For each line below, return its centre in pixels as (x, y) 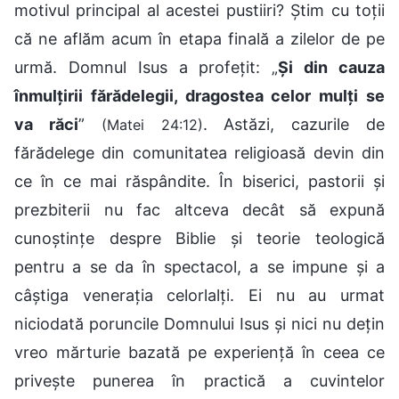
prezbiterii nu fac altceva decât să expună (199, 209)
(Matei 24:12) (152, 124)
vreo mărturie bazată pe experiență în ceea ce (199, 352)
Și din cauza (332, 67)
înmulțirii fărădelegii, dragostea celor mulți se (199, 95)
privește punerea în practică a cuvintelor (199, 380)
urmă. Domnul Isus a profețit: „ (147, 67)
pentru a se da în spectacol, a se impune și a (199, 266)
